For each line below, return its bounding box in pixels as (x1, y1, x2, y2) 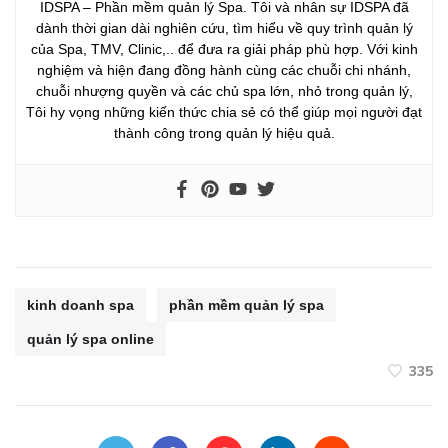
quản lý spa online (27, 330, 154, 347)
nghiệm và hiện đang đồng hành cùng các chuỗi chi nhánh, (37, 61, 411, 78)
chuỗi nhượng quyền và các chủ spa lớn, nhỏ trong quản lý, (35, 82, 413, 99)
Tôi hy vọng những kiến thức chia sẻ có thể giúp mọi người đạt (26, 103, 422, 120)
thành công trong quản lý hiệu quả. (113, 124, 335, 141)
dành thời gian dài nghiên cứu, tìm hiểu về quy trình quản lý (35, 19, 413, 36)
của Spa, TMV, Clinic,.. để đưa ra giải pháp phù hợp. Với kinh (30, 40, 418, 57)
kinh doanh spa (27, 296, 134, 313)
